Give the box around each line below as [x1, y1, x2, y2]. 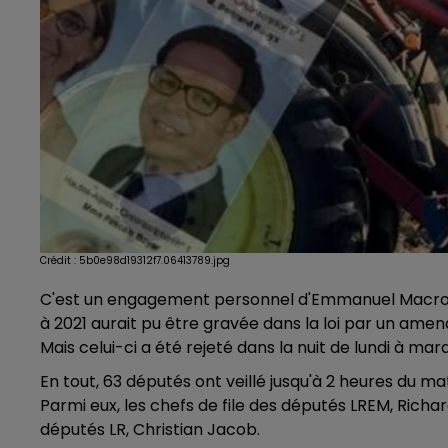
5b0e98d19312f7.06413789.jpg [79, 253, 230, 269]
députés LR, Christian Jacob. [40, 418, 260, 442]
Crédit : [40, 253, 79, 269]
